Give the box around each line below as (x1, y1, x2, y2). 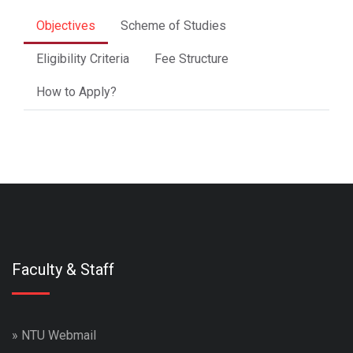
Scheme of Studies (121, 17, 226, 33)
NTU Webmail (21, 327, 96, 343)
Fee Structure (154, 50, 229, 66)
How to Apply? (36, 84, 117, 99)
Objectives (36, 17, 95, 33)
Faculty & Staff (12, 259, 114, 279)
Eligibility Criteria (36, 50, 129, 66)
